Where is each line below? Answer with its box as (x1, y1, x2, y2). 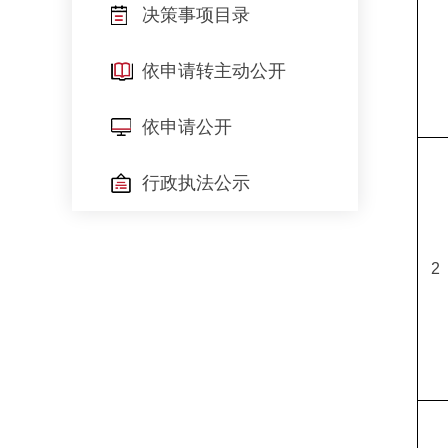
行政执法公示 (142, 173, 250, 193)
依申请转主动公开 (142, 61, 286, 81)
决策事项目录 (142, 5, 250, 25)
